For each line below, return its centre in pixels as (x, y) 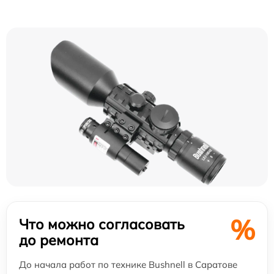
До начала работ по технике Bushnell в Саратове (128, 264)
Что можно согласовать (102, 224)
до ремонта (59, 240)
